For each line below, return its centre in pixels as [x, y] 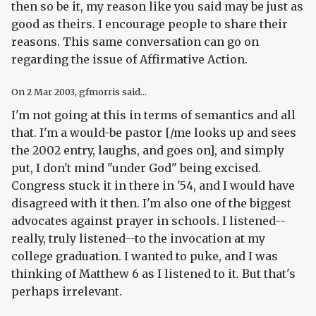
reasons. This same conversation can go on [135, 41]
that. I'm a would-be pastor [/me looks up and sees [154, 132]
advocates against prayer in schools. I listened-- [148, 220]
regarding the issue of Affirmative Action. [129, 59]
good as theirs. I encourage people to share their [150, 24]
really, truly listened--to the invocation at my [138, 238]
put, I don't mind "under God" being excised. [136, 168]
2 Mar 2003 [51, 91]
